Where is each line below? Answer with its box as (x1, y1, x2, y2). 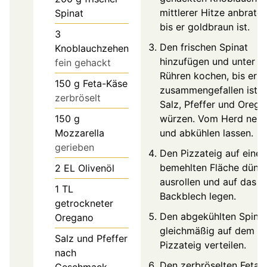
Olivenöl (78, 162, 114, 174)
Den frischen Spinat (160, 41, 248, 53)
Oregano (55, 211, 94, 223)
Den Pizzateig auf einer (160, 147, 265, 159)
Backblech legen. (160, 190, 236, 202)
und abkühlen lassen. (160, 126, 253, 139)
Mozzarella (55, 126, 104, 139)
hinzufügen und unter (160, 55, 255, 67)
